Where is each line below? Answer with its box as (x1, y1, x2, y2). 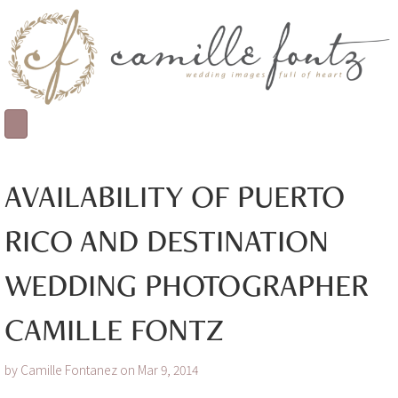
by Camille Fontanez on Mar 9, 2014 (4, 361, 201, 379)
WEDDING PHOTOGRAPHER (4, 264, 369, 306)
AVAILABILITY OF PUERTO (4, 175, 345, 218)
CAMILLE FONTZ (4, 308, 224, 351)
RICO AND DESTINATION (4, 219, 329, 262)
